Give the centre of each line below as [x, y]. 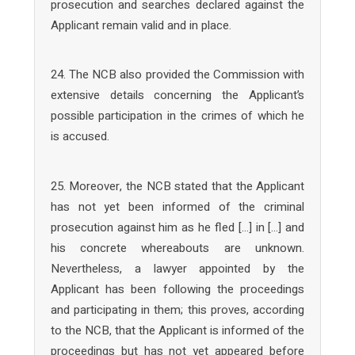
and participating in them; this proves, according [177, 309]
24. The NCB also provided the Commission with [177, 74]
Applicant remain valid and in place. [141, 25]
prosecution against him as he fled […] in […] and [177, 227]
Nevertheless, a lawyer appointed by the [177, 268]
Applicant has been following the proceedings [177, 289]
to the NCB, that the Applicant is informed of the [177, 330]
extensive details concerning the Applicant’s [177, 95]
